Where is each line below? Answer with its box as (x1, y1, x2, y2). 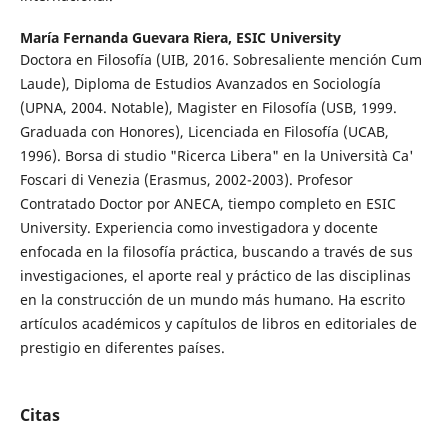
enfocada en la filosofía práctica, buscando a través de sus (19, 241, 413, 261)
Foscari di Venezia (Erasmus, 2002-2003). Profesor (19, 169, 353, 189)
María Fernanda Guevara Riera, (19, 27, 236, 47)
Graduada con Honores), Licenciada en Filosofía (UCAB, (19, 121, 389, 141)
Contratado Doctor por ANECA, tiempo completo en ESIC (19, 193, 396, 213)
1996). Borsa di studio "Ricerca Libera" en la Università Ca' (19, 145, 414, 165)
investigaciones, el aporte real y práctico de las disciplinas (19, 265, 411, 285)
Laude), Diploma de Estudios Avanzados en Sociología (19, 73, 381, 93)
